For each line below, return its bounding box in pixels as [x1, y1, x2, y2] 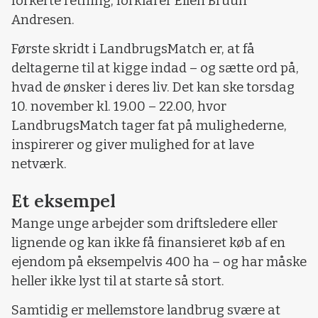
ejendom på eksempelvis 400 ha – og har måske [11, 253, 307, 270]
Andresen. [11, 11, 75, 28]
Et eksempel [11, 189, 116, 212]
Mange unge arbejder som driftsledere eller [11, 215, 278, 231]
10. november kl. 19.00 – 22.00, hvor [11, 99, 226, 115]
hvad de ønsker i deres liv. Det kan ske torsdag [11, 79, 295, 96]
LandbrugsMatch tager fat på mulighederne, [11, 118, 287, 134]
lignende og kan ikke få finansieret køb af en [11, 234, 285, 251]
